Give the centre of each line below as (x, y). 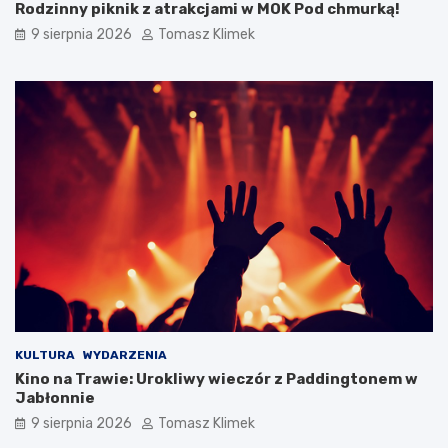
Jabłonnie (55, 398)
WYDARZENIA (125, 355)
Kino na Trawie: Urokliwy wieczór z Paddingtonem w (216, 379)
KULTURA (45, 355)
